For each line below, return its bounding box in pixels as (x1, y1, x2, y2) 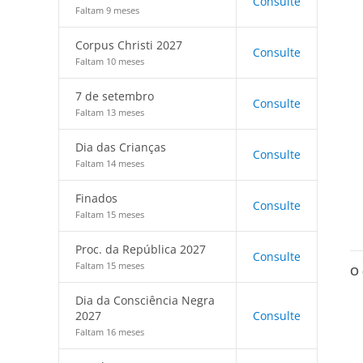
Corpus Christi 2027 (75, 37, 182, 53)
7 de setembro (75, 88, 154, 104)
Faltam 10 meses (75, 55, 144, 67)
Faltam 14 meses (75, 157, 144, 169)
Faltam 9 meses (75, 4, 139, 16)
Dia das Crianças (75, 139, 166, 155)
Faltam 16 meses (75, 326, 144, 338)
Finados (75, 190, 117, 206)
